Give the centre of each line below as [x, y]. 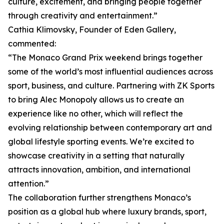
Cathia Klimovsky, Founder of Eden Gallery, [92, 29]
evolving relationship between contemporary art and [110, 127]
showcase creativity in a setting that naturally [96, 155]
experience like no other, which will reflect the [95, 113]
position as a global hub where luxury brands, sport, [107, 211]
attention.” [28, 183]
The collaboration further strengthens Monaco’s [99, 197]
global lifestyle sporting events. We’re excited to [101, 141]
